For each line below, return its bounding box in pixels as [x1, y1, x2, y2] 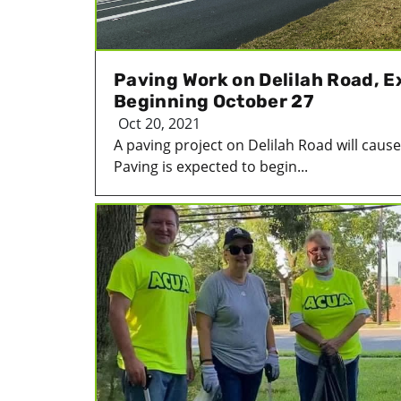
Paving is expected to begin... [114, 156, 308, 176]
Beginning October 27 [114, 90, 314, 112]
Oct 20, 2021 [118, 113, 200, 133]
